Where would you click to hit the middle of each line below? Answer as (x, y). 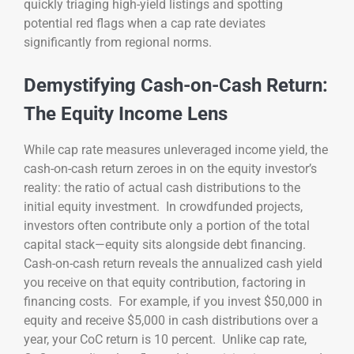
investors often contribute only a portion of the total (167, 226)
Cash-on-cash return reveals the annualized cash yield (173, 264)
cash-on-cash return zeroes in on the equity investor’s (170, 169)
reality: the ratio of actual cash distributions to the (162, 188)
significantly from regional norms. (118, 43)
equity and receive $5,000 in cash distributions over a (171, 321)
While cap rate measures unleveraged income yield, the (176, 150)
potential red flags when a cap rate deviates (145, 24)
